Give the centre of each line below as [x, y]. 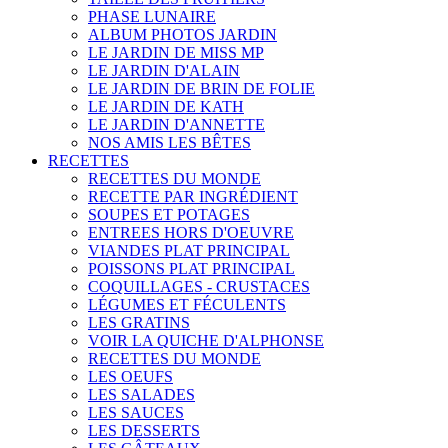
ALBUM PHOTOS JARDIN [182, 34]
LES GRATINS [139, 322]
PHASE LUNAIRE [152, 16]
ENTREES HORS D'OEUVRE [191, 232]
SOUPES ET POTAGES [169, 214]
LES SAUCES [136, 412]
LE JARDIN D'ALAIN [164, 70]
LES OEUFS [130, 376]
